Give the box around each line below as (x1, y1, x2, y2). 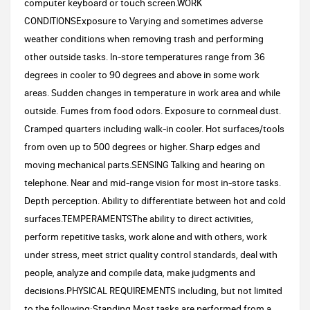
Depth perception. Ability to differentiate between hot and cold (24, 194, 286, 207)
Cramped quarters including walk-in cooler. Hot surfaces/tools (24, 122, 284, 135)
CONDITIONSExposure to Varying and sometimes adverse (24, 15, 263, 27)
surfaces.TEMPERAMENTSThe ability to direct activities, (24, 212, 253, 225)
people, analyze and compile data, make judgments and (24, 266, 255, 279)
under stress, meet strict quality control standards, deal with (24, 248, 277, 261)
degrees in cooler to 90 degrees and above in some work (24, 69, 259, 81)
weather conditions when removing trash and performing (24, 33, 264, 45)
